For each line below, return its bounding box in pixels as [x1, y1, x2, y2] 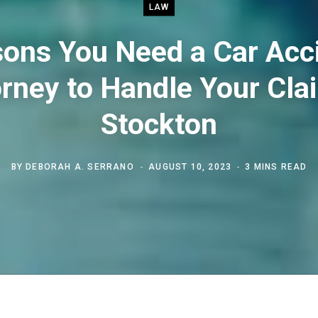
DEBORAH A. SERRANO [26, 161, 134, 172]
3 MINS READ [245, 161, 307, 172]
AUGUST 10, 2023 [148, 161, 232, 172]
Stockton [101, 106, 217, 141]
